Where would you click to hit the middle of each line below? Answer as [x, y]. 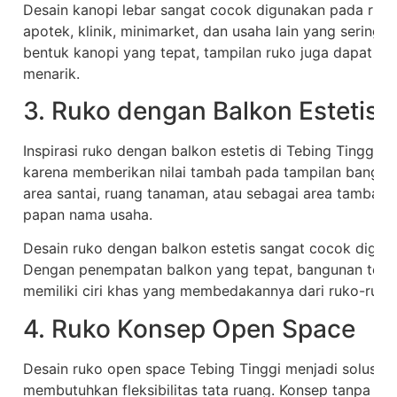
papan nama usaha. [88, 214]
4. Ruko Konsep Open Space [189, 328]
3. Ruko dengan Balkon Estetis [201, 110]
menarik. [51, 73]
